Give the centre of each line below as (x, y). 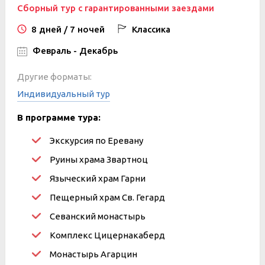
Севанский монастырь (98, 216)
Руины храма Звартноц (99, 159)
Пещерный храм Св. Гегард (107, 197)
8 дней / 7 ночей (67, 29)
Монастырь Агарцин (93, 254)
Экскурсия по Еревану (96, 140)
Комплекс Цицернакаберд (107, 235)
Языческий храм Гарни (98, 178)
